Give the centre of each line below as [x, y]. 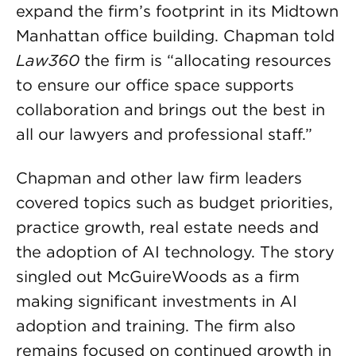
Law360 [48, 60]
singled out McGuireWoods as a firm [158, 277]
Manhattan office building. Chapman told [175, 36]
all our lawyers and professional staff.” [164, 134]
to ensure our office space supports [155, 85]
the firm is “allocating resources [205, 60]
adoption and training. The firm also [156, 326]
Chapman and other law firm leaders [159, 178]
